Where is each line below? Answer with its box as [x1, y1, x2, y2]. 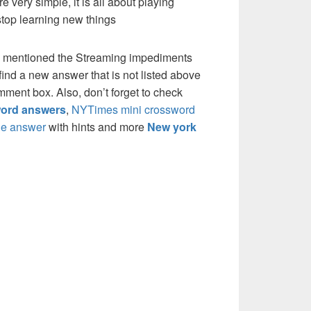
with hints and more [46, 119, 147, 135]
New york [147, 119, 196, 135]
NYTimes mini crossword [72, 101, 195, 118]
